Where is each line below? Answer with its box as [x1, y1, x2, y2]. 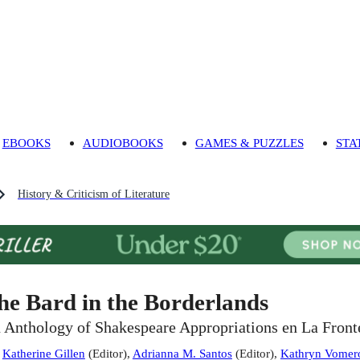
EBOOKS [2, 136, 51, 150]
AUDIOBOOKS [82, 136, 163, 150]
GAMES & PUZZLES [194, 136, 304, 150]
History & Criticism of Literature [18, 188, 170, 201]
